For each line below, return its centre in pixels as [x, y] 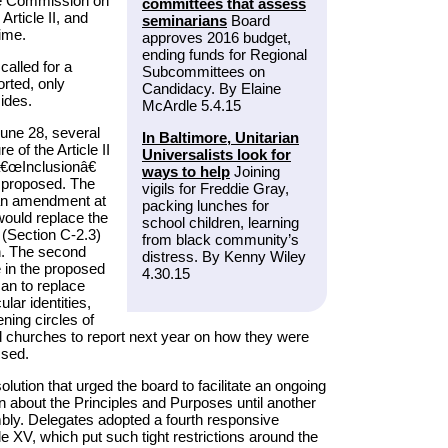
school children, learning [220, 223]
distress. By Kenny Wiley [224, 257]
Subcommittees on [203, 72]
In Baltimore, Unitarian [220, 138]
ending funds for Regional [224, 55]
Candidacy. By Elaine [211, 89]
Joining [255, 172]
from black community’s [220, 240]
